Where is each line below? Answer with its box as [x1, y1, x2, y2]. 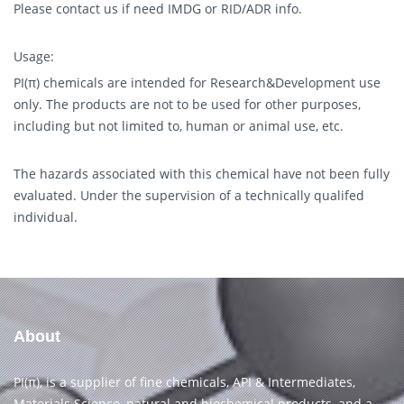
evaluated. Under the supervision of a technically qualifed [14, 187, 364, 204]
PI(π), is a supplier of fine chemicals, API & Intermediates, [14, 373, 355, 390]
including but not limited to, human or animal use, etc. [14, 117, 344, 134]
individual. [14, 208, 78, 225]
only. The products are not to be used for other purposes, [14, 96, 361, 113]
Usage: [14, 48, 54, 65]
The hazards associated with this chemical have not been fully [14, 165, 390, 182]
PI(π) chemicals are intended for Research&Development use [14, 74, 381, 91]
